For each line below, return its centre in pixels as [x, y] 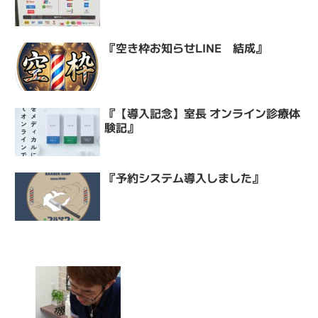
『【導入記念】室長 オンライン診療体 [203, 113]
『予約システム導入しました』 [184, 178]
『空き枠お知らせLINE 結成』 [186, 48]
